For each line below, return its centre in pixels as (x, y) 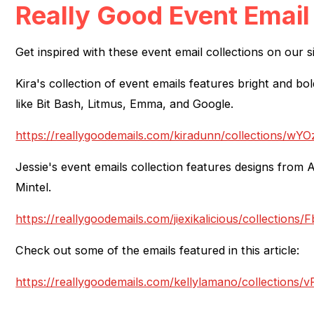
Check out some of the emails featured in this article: (158, 250)
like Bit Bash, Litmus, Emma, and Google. (125, 103)
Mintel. (34, 187)
